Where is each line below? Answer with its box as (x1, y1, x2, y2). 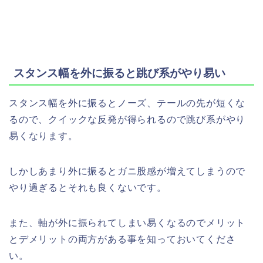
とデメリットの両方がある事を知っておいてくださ (9, 234, 236, 245)
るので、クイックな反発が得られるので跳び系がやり (9, 114, 246, 125)
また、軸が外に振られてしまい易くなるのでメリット (9, 218, 246, 228)
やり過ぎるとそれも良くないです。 (9, 183, 167, 193)
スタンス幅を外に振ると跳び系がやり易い (14, 67, 225, 80)
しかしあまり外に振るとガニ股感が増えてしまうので (9, 166, 246, 177)
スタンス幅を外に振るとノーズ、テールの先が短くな (9, 98, 246, 109)
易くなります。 (9, 131, 78, 141)
